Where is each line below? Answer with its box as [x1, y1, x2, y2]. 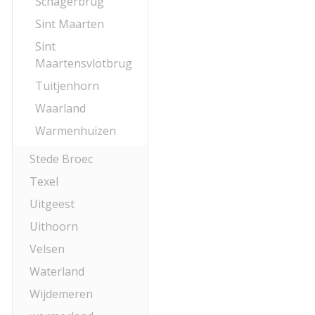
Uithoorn [30, 219, 78, 234]
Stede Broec [30, 151, 93, 167]
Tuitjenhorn [35, 78, 99, 94]
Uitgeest [30, 196, 75, 212]
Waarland [35, 101, 86, 116]
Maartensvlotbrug [35, 56, 132, 71]
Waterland [30, 264, 84, 279]
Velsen [30, 241, 65, 257]
